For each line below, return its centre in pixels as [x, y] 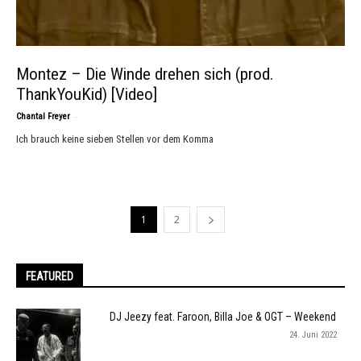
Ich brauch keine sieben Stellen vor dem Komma [115, 139]
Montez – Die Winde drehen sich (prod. [145, 74]
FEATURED [50, 276]
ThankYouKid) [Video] [87, 94]
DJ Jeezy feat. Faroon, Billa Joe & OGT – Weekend [223, 317]
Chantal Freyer [43, 116]
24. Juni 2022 [313, 335]
